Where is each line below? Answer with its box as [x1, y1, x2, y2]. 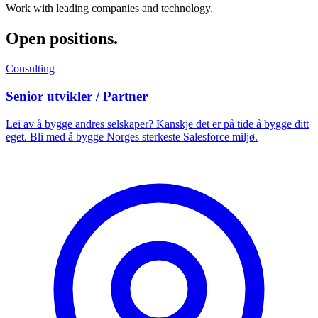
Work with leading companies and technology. [6, 2, 213, 15]
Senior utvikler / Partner [6, 88, 148, 104]
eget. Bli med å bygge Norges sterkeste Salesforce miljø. [6, 130, 258, 143]
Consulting [6, 62, 55, 75]
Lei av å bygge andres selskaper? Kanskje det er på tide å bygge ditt [6, 117, 309, 130]
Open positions [6, 29, 114, 48]
